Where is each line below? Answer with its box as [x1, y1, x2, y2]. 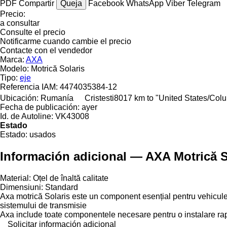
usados [29, 130, 56, 139]
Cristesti [85, 93, 114, 102]
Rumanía [41, 93, 73, 102]
